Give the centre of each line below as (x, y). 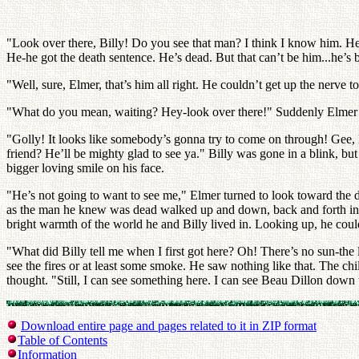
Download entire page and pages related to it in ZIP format (169, 326)
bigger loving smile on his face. (85, 168)
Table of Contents (63, 340)
